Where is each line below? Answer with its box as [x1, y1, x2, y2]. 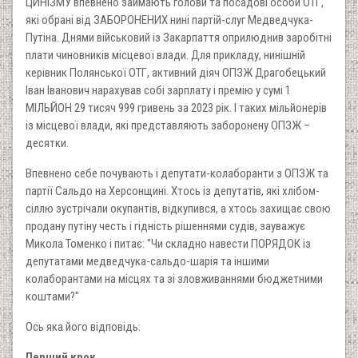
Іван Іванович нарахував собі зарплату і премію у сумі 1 [26, 82, 291, 97]
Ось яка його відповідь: [26, 319, 141, 334]
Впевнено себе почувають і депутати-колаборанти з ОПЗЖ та [26, 165, 328, 181]
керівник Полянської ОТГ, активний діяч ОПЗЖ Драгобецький [26, 65, 326, 80]
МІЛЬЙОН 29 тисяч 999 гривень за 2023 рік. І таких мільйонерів [26, 100, 327, 115]
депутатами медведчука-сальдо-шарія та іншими [26, 253, 269, 268]
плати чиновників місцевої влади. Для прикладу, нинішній [26, 47, 305, 62]
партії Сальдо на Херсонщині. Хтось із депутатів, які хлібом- [26, 183, 320, 198]
